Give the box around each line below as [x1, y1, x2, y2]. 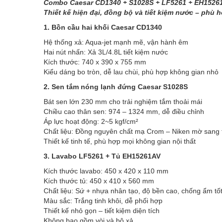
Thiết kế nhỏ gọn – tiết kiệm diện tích [44, 207, 160, 215]
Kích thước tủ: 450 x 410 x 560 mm [44, 177, 154, 185]
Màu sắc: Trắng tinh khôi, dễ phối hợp [44, 197, 163, 205]
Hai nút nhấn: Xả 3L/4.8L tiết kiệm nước [44, 48, 168, 56]
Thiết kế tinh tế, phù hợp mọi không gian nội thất [44, 137, 196, 146]
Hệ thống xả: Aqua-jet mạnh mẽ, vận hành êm [44, 38, 188, 47]
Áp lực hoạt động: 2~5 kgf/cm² [44, 117, 138, 126]
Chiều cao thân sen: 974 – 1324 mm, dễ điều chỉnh [44, 108, 204, 116]
